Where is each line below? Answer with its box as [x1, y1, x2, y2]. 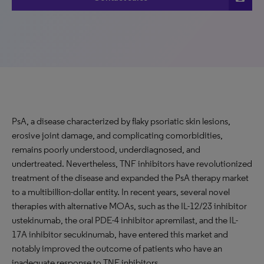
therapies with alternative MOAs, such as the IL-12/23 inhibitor [12, 200, 247, 212]
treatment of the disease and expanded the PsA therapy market [12, 172, 249, 183]
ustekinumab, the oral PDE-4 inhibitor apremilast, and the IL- [12, 214, 238, 226]
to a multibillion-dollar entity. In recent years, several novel [12, 186, 230, 197]
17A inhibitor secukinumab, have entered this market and [12, 229, 228, 240]
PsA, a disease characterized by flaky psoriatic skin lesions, [12, 115, 230, 127]
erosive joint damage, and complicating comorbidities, [12, 130, 223, 141]
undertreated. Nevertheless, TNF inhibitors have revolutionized [12, 158, 252, 169]
